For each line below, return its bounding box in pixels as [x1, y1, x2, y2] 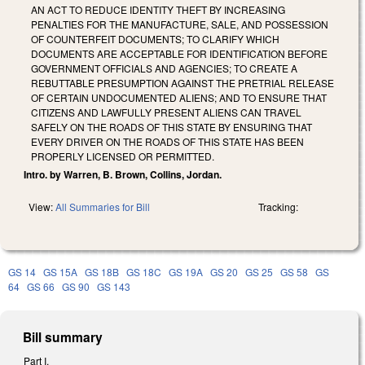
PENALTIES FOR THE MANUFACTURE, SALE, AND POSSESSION [31, 16, 328, 31]
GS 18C [126, 264, 161, 279]
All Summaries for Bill [55, 199, 150, 213]
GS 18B [85, 264, 119, 279]
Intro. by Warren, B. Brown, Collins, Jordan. [24, 166, 222, 182]
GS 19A [169, 264, 203, 279]
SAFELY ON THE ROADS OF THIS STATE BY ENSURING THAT [31, 119, 312, 134]
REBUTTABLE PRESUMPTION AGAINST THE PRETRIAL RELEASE [31, 75, 334, 90]
